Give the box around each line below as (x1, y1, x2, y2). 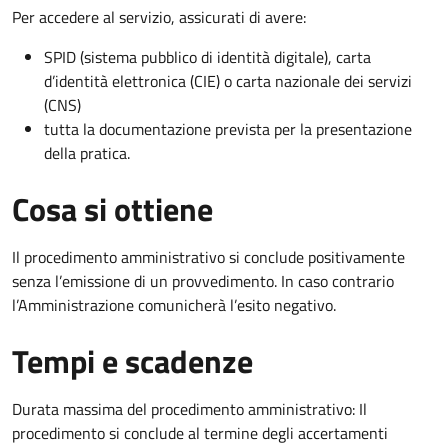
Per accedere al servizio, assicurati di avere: (12, 4, 306, 29)
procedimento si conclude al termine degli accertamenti (12, 420, 388, 445)
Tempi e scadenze (12, 336, 253, 385)
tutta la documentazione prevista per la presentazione (44, 116, 412, 141)
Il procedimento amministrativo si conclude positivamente (12, 244, 405, 269)
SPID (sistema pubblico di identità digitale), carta (44, 44, 371, 69)
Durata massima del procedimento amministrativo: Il (12, 396, 367, 421)
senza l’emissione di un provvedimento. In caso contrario (12, 268, 394, 293)
